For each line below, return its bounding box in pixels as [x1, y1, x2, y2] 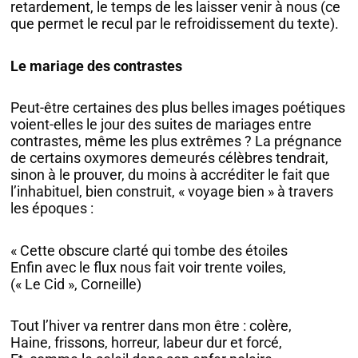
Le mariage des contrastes [10, 57, 183, 74]
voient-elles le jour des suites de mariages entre [10, 116, 312, 133]
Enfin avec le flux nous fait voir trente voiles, [10, 258, 287, 276]
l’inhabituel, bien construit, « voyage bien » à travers [10, 183, 334, 201]
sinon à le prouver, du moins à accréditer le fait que [10, 166, 331, 184]
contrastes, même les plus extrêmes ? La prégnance [10, 133, 343, 150]
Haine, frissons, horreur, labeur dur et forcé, [10, 334, 283, 352]
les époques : [10, 200, 94, 217]
